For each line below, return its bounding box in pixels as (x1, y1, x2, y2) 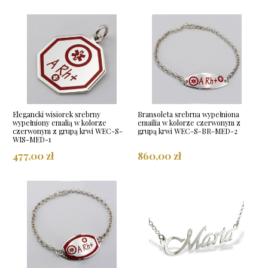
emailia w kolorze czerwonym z (138, 117, 240, 127)
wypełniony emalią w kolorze (13, 117, 106, 127)
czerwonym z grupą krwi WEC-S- (13, 126, 123, 136)
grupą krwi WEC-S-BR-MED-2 (138, 126, 237, 136)
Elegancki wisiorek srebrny (13, 109, 100, 119)
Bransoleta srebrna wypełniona (138, 109, 239, 119)
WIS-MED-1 (13, 134, 51, 144)
